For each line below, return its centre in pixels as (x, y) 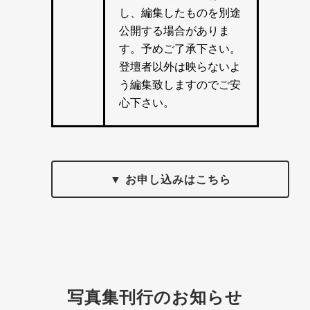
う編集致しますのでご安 (180, 84)
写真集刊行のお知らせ (155, 297)
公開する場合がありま (174, 30)
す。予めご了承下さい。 (180, 48)
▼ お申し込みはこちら (170, 179)
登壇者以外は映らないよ (180, 66)
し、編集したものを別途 (180, 12)
